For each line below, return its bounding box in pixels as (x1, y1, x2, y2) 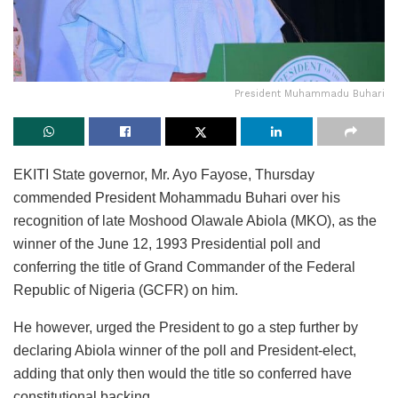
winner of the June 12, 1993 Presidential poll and (13, 235, 321, 251)
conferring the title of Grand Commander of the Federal (13, 259, 355, 275)
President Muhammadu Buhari (235, 87, 385, 99)
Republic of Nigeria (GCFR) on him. (13, 282, 238, 298)
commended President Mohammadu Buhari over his (13, 189, 340, 205)
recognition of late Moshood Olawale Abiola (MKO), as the (13, 212, 377, 228)
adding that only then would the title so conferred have (13, 365, 352, 381)
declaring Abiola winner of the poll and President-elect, (13, 342, 356, 358)
